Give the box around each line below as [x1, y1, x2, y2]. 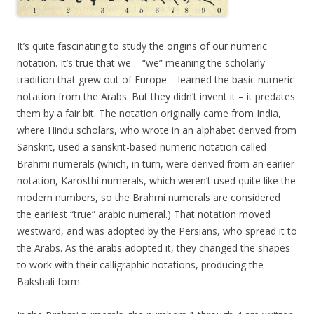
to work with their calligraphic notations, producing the [17, 258, 264, 272]
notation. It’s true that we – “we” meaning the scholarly [17, 56, 265, 70]
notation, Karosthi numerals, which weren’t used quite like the [17, 174, 296, 188]
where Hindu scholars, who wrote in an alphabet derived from [17, 123, 296, 137]
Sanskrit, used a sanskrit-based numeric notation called [17, 140, 266, 154]
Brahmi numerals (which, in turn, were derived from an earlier [17, 157, 294, 171]
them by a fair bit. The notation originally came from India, [17, 107, 281, 121]
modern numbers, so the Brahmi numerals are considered [17, 191, 280, 205]
